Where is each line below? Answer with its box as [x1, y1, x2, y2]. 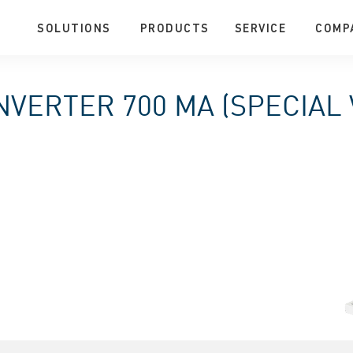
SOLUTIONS [37, 23, 111, 35]
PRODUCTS [139, 23, 210, 35]
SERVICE [234, 23, 287, 35]
